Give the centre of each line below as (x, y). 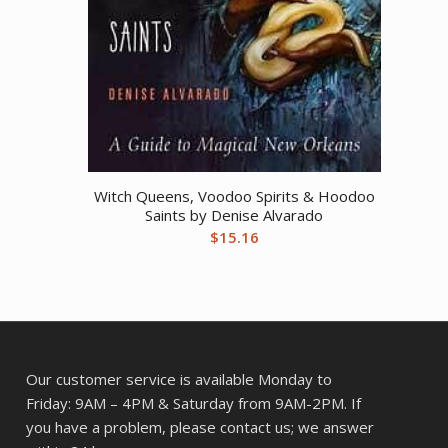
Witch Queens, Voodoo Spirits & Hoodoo (234, 196)
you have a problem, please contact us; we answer (200, 427)
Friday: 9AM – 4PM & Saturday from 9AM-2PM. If (194, 403)
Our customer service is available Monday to (179, 379)
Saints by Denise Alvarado (234, 215)
